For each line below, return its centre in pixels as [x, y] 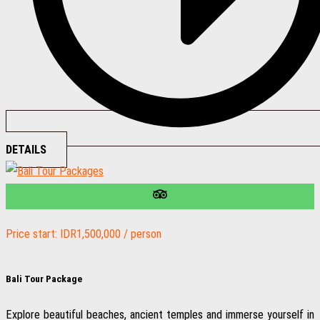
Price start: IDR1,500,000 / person [84, 234]
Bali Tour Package [44, 279]
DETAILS [26, 149]
